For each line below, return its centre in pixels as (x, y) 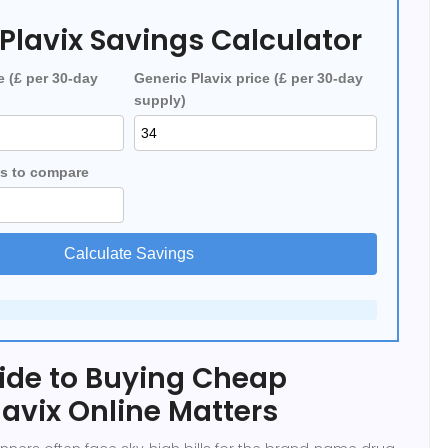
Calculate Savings (129, 253)
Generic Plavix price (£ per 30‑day (248, 77)
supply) (160, 99)
